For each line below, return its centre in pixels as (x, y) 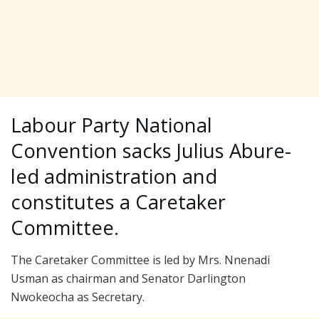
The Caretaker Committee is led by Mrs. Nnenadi (140, 260)
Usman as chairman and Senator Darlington (128, 279)
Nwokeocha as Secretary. (78, 297)
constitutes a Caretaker (118, 202)
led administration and (114, 177)
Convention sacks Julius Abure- (151, 151)
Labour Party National (111, 125)
